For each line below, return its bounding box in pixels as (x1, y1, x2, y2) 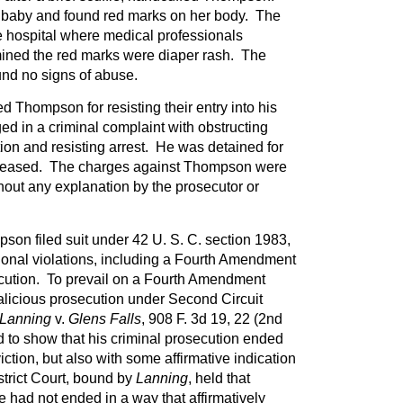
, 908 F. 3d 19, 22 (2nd (140, 310, 282, 327)
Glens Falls (67, 310, 141, 327)
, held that (187, 370, 250, 386)
